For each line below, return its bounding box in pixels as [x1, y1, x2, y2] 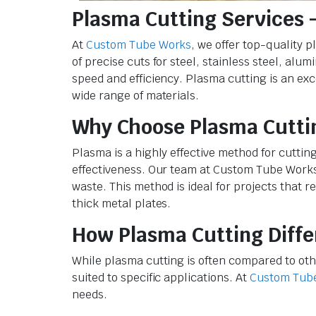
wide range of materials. [72, 87, 200, 103]
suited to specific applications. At [72, 269, 250, 285]
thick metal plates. [72, 195, 171, 211]
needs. [72, 286, 107, 302]
